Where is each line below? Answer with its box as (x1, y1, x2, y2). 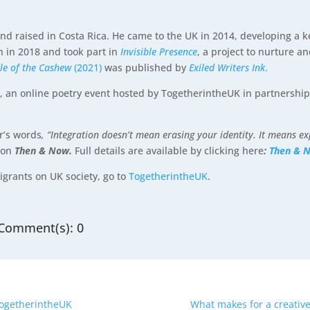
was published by (102, 61, 190, 75)
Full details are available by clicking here (75, 144, 264, 158)
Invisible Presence (120, 45, 198, 59)
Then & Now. (15, 144, 75, 158)
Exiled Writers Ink (189, 61, 266, 75)
